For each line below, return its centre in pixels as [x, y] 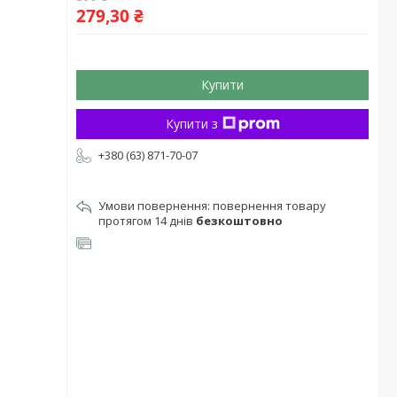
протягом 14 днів [147, 221]
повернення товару [269, 206]
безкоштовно [239, 221]
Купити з [191, 124]
